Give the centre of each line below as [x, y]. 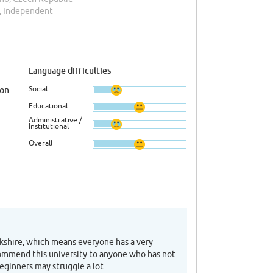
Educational [48, 106]
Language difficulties [70, 71]
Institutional [49, 126]
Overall [41, 143]
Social [38, 89]
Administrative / [55, 120]
